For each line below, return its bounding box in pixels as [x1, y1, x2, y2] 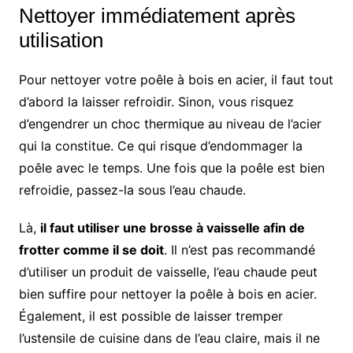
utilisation [18, 28, 103, 52]
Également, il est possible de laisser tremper [18, 307, 283, 324]
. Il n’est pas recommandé [163, 241, 315, 258]
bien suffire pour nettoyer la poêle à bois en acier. [18, 285, 317, 302]
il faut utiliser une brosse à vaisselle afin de [39, 219, 305, 236]
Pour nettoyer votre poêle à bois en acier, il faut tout [18, 71, 333, 87]
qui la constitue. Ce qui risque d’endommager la [18, 137, 303, 154]
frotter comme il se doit [18, 241, 164, 258]
